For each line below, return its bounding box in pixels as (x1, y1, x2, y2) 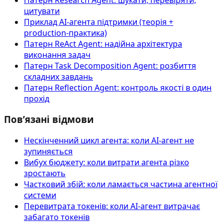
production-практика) (24, 27, 107, 38)
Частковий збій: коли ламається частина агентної (24, 179, 218, 190)
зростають (24, 168, 66, 179)
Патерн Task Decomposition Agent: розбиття (24, 60, 196, 71)
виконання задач (24, 49, 91, 60)
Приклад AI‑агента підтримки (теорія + (24, 16, 173, 27)
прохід (24, 93, 49, 104)
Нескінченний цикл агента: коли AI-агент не (24, 135, 194, 146)
